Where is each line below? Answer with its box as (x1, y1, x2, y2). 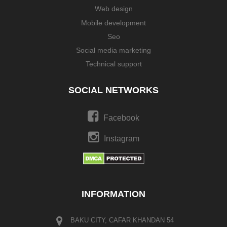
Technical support (85, 60, 142, 68)
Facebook (103, 113, 139, 122)
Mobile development (81, 18, 146, 27)
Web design (94, 5, 133, 13)
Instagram (103, 134, 139, 143)
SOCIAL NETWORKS (68, 85, 159, 95)
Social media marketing (76, 46, 151, 55)
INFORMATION (82, 189, 145, 199)
